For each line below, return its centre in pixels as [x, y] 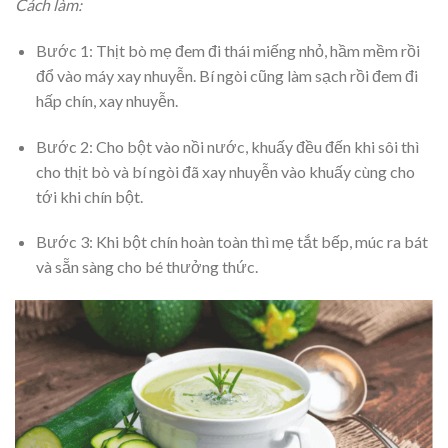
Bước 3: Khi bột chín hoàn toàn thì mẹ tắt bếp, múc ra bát [231, 242]
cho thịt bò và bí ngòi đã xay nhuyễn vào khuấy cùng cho [225, 171]
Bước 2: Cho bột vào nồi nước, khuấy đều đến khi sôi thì [227, 146]
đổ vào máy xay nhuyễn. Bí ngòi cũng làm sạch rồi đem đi [226, 75]
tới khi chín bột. [89, 196]
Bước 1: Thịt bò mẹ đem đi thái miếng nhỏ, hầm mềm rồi [227, 50]
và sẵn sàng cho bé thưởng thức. [146, 267]
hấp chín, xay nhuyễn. [106, 100]
